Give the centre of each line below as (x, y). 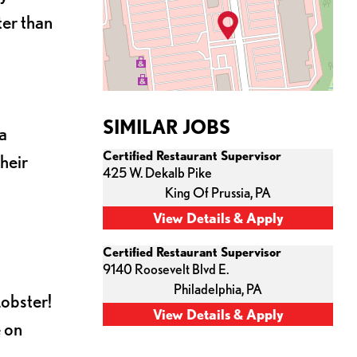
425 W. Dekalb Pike (157, 173)
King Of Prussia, (210, 192)
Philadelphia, (210, 289)
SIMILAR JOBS (167, 127)
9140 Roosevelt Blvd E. (166, 269)
